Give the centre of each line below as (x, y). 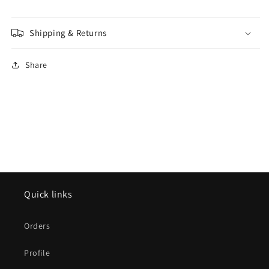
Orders (37, 226)
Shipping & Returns (68, 32)
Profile (37, 253)
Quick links (48, 194)
